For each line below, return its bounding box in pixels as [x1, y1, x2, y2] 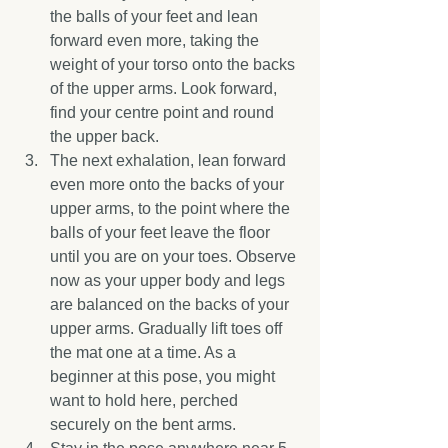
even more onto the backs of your [50, 176, 288, 193]
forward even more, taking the [50, 32, 263, 49]
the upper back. [50, 128, 167, 145]
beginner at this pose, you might [50, 368, 279, 385]
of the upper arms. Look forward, [50, 80, 281, 97]
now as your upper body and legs [50, 272, 289, 289]
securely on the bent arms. [50, 416, 244, 433]
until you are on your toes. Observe [50, 248, 300, 265]
